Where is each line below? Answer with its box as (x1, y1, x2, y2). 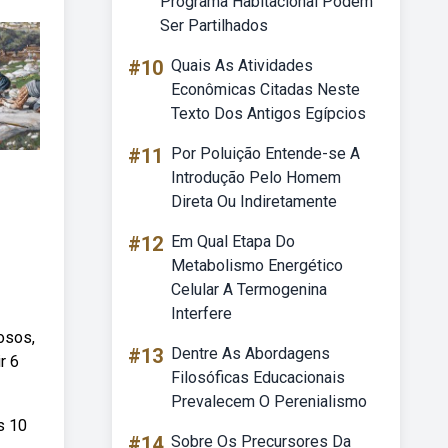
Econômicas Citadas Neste (171, 80, 360, 99)
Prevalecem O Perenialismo (171, 392, 367, 411)
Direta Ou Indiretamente (171, 192, 337, 211)
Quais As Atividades (171, 56, 313, 75)
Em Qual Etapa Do (171, 232, 295, 251)
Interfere (171, 304, 232, 323)
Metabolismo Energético (171, 256, 343, 275)
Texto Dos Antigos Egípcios (171, 104, 366, 123)
